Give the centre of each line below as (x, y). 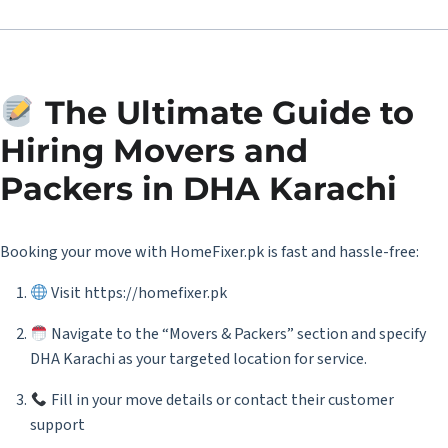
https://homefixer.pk (156, 293)
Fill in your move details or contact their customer (221, 400)
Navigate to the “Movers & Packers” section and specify (237, 334)
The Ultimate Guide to (225, 112)
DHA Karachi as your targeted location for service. (198, 359)
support (57, 425)
